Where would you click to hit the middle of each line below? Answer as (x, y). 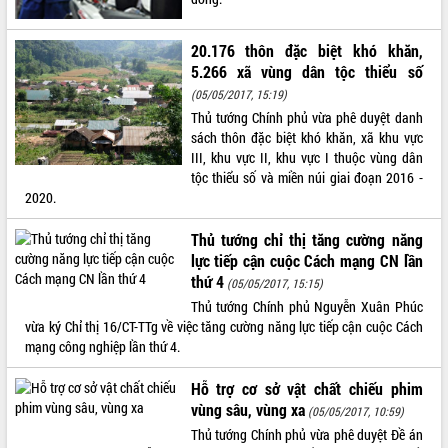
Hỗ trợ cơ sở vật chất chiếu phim (306, 388)
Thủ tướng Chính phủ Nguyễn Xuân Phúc (306, 306)
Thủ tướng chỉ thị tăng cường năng (306, 239)
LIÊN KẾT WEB (50, 307)
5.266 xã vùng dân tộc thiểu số (306, 71)
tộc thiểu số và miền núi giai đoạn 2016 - (306, 177)
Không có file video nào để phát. (95, 62)
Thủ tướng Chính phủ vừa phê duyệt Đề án (306, 434)
